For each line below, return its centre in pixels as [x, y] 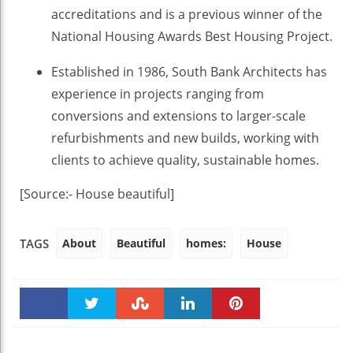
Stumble [140, 336]
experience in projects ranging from [158, 93]
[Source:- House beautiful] [97, 193]
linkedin [188, 336]
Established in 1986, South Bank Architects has [189, 71]
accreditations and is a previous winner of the [187, 14]
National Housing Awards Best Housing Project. [192, 36]
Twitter [92, 336]
